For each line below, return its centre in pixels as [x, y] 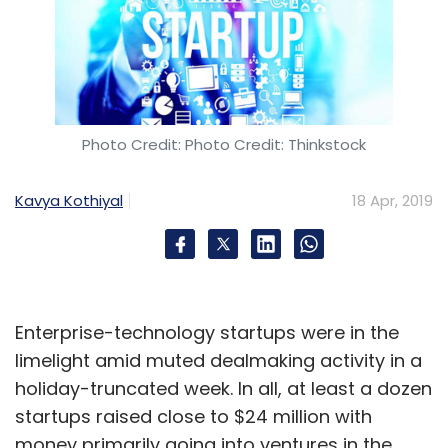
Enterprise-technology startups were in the [207, 332]
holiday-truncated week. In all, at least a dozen [223, 388]
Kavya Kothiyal [69, 200]
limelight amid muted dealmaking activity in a [218, 360]
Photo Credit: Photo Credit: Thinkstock [224, 144]
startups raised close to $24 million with [193, 416]
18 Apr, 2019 [392, 200]
